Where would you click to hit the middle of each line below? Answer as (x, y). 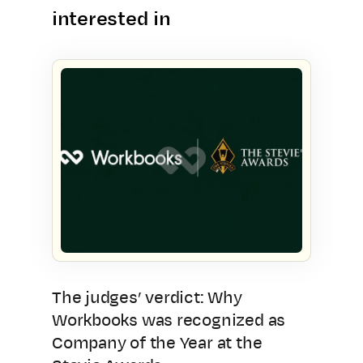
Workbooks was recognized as (169, 320)
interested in (111, 19)
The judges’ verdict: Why (147, 297)
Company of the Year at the (157, 343)
